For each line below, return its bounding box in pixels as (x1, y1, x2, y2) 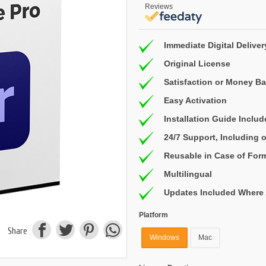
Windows (150, 233, 179, 242)
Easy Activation (164, 96, 227, 106)
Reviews (145, 2, 173, 11)
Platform (139, 210, 168, 219)
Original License (164, 59, 230, 69)
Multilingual (164, 169, 212, 179)
